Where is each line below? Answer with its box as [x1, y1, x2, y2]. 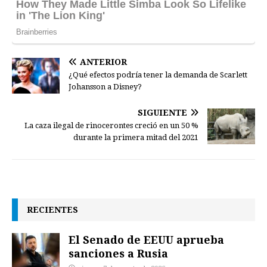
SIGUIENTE [138, 107, 187, 117]
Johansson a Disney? [69, 82, 142, 91]
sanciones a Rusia [69, 246, 168, 260]
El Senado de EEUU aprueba [69, 232, 224, 247]
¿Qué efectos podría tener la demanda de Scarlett [69, 70, 247, 79]
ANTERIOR [80, 57, 127, 67]
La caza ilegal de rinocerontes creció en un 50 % [24, 120, 198, 130]
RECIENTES [27, 203, 78, 215]
